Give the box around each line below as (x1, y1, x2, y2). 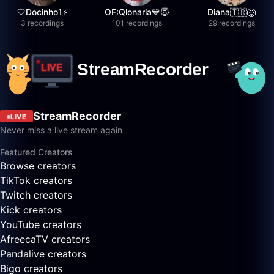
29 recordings (208, 18, 255, 28)
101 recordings (111, 18, 162, 28)
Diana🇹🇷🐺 (207, 7, 256, 17)
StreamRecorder (33, 109, 121, 123)
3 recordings (21, 18, 64, 28)
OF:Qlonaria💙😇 (105, 7, 169, 17)
